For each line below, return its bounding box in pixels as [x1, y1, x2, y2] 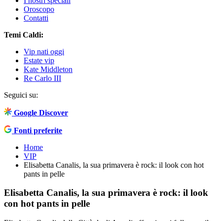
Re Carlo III [24, 74, 61, 82]
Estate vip [24, 56, 54, 65]
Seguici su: [4, 90, 38, 99]
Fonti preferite [14, 126, 62, 135]
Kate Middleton [24, 65, 73, 74]
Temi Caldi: [4, 30, 43, 39]
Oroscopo [24, 4, 54, 13]
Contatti [24, 13, 48, 22]
